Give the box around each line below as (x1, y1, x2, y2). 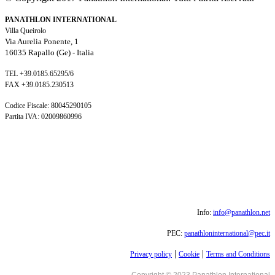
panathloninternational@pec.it (184, 228, 270, 238)
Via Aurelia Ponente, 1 (5, 36, 79, 46)
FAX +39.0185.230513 (5, 80, 74, 89)
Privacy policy (130, 249, 172, 258)
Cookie (179, 249, 199, 258)
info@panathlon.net (213, 207, 270, 217)
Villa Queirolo (5, 26, 46, 35)
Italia (77, 47, 94, 57)
